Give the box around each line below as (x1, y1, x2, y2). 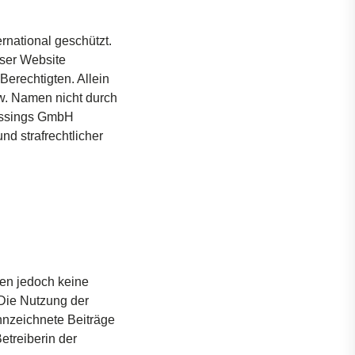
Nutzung (20, 294, 67, 307)
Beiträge (67, 313, 115, 326)
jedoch (17, 275, 55, 288)
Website (17, 53, 66, 67)
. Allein (71, 72, 109, 86)
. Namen (5, 91, 55, 105)
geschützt (55, 34, 109, 48)
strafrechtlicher (21, 129, 103, 143)
